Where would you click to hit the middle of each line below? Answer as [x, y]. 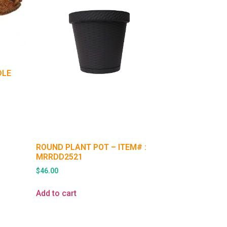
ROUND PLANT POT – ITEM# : [91, 147]
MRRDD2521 [59, 157]
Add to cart [56, 193]
